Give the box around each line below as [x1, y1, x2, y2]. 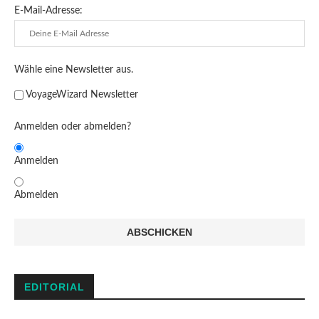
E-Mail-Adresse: [14, 6, 83, 16]
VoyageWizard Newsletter [26, 90, 138, 100]
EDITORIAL [24, 281, 85, 293]
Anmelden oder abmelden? [14, 122, 131, 132]
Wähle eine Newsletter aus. [14, 65, 133, 75]
